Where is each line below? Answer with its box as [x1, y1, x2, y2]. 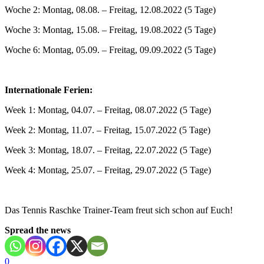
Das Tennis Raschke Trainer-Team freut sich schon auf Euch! [5, 204, 233, 215]
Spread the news [5, 225, 71, 235]
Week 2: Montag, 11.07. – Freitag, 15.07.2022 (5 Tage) [5, 124, 210, 135]
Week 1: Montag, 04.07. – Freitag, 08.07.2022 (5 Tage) [5, 104, 211, 115]
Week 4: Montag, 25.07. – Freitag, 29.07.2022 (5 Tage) [5, 164, 211, 175]
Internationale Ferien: [5, 84, 93, 95]
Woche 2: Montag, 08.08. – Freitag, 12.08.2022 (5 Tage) [5, 4, 216, 15]
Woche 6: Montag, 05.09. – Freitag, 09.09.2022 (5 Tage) [5, 44, 216, 55]
